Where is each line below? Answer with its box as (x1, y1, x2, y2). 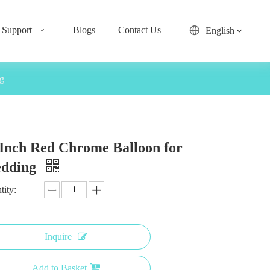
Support (1, 25, 32, 35)
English (205, 25, 234, 36)
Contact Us (118, 25, 162, 35)
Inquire (44, 231, 72, 242)
